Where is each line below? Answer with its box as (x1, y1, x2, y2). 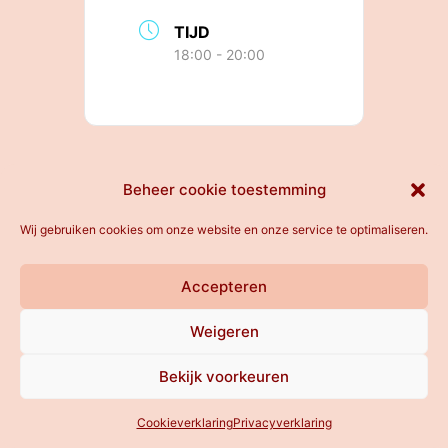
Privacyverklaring (232, 415, 332, 430)
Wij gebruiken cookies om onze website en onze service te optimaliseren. (20, 222, 428, 237)
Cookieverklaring (136, 415, 233, 430)
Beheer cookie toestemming (122, 180, 326, 199)
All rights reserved (155, 175, 293, 195)
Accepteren (181, 276, 267, 296)
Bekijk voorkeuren (159, 366, 289, 386)
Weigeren (189, 321, 259, 341)
